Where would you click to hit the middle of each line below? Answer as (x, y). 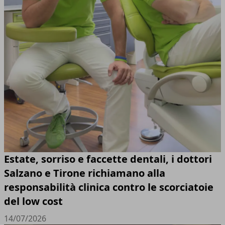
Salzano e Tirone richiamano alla (85, 173)
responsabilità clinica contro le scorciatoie (109, 187)
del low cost (33, 201)
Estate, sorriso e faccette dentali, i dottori (108, 159)
